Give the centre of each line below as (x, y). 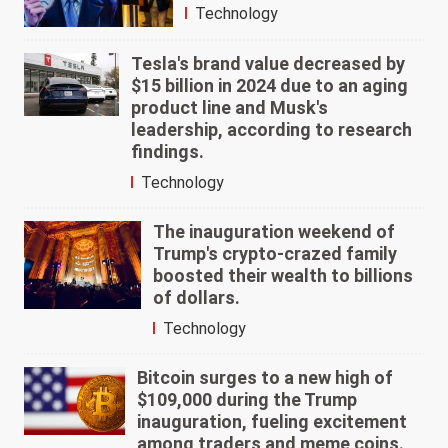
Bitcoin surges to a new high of (265, 378)
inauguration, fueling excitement (272, 422)
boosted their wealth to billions (282, 276)
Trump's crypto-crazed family (274, 254)
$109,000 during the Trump (247, 400)
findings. (168, 152)
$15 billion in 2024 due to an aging (270, 86)
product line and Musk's (230, 108)
